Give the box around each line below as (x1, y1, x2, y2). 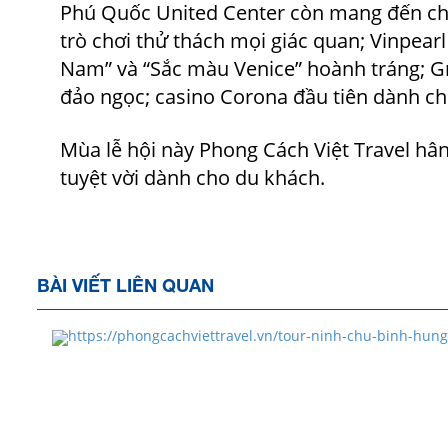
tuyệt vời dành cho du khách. (60, 163, 325, 191)
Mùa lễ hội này (60, 135, 199, 163)
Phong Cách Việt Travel (199, 135, 410, 163)
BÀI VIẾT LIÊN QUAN (37, 273, 214, 296)
